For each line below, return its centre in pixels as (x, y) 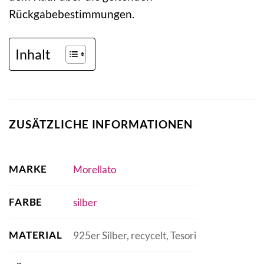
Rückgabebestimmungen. (72, 14)
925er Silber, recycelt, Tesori (134, 235)
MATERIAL (36, 235)
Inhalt (33, 54)
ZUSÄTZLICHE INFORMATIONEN (101, 124)
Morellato (94, 169)
